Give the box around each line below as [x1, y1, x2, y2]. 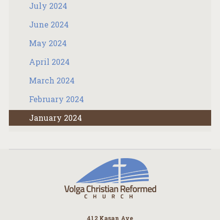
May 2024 [29, 37, 67, 48]
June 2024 [29, 19, 69, 29]
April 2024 [29, 56, 70, 67]
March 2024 [29, 75, 75, 85]
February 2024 [29, 93, 84, 104]
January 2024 [29, 112, 82, 123]
